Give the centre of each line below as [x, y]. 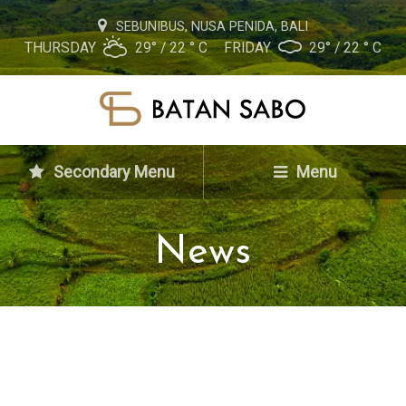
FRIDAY [249, 48]
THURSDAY [63, 48]
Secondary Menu [112, 172]
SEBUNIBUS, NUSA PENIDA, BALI [210, 27]
